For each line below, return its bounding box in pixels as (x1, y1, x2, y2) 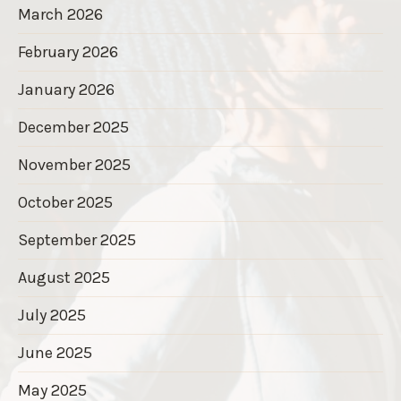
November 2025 (18, 154, 131, 175)
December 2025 (18, 116, 129, 137)
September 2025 (18, 229, 136, 250)
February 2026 (18, 41, 118, 62)
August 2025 (18, 267, 110, 287)
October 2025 (18, 192, 113, 212)
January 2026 (18, 79, 115, 99)
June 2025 (18, 342, 92, 363)
